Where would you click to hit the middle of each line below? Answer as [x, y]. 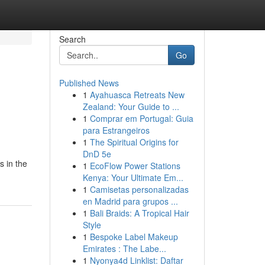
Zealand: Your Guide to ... [131, 106]
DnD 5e [97, 154]
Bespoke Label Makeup [134, 237]
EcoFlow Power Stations [135, 166]
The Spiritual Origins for [134, 142]
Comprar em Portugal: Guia [141, 118]
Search [72, 39]
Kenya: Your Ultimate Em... [133, 177]
